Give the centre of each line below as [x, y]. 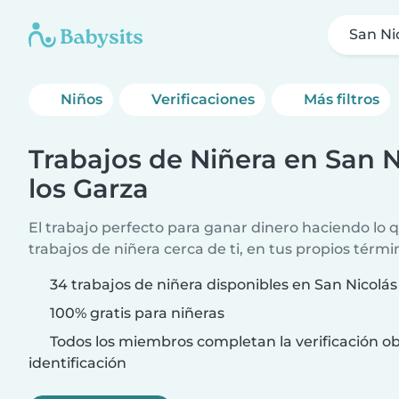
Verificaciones [204, 99]
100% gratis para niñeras [135, 313]
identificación [77, 363]
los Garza [89, 188]
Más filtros [342, 99]
